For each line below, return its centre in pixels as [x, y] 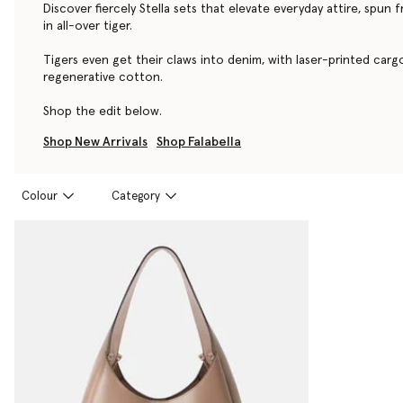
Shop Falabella [199, 142]
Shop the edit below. [103, 111]
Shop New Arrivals [95, 142]
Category [136, 196]
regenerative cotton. [103, 77]
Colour [40, 196]
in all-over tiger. [88, 26]
